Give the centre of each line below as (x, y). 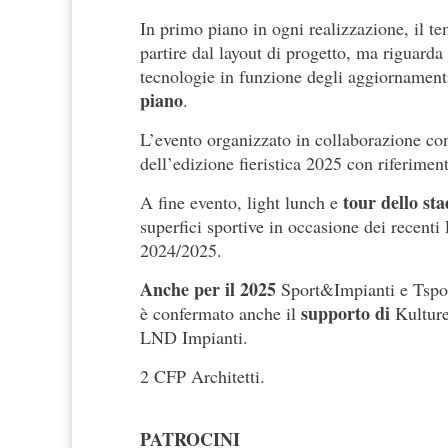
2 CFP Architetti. (202, 376)
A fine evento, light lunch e (241, 202)
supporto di (345, 313)
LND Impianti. (194, 337)
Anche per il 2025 (208, 289)
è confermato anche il (220, 313)
